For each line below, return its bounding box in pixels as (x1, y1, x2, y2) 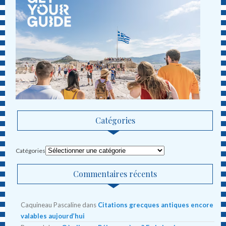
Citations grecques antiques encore (98, 200, 214, 209)
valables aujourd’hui (21, 211, 85, 220)
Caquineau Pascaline (21, 200, 81, 209)
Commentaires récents (73, 168, 157, 179)
